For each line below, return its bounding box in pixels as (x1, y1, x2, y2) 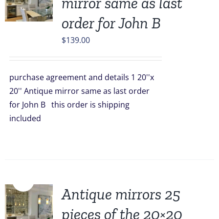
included (9, 113, 61, 124)
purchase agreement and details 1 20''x (9, 72, 154, 83)
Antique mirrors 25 (61, 185, 180, 203)
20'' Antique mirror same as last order (9, 86, 150, 96)
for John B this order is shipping (9, 99, 130, 110)
